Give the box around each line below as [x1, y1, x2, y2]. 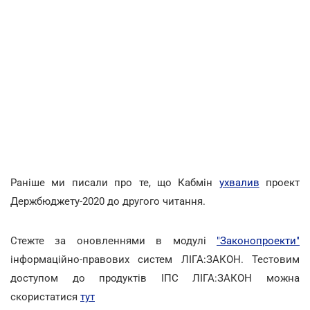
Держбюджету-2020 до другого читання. [10, 194, 206, 208]
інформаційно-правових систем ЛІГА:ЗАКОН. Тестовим [10, 253, 300, 266]
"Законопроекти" [217, 234, 300, 247]
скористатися [10, 290, 80, 303]
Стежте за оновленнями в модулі [10, 234, 217, 247]
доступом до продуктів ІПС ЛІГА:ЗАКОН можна [10, 271, 300, 284]
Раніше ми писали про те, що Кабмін [10, 176, 219, 189]
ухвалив [219, 176, 259, 189]
